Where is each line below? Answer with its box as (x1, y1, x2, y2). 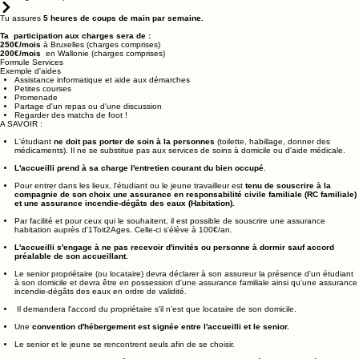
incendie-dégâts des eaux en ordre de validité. (14, 309, 189, 319)
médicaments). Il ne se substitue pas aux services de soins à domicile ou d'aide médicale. (14, 168, 345, 178)
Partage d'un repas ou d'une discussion (14, 124, 162, 134)
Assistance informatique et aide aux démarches (14, 98, 190, 107)
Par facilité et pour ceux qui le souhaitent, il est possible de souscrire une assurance (14, 239, 325, 248)
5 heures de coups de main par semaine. (43, 36, 204, 46)
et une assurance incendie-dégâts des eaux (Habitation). (14, 221, 235, 231)
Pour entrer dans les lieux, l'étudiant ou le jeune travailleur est (14, 204, 245, 213)
